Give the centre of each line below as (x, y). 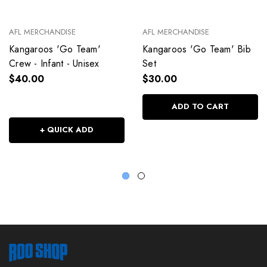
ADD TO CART (200, 107)
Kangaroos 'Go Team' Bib (197, 49)
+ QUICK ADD (67, 130)
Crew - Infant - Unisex (54, 64)
